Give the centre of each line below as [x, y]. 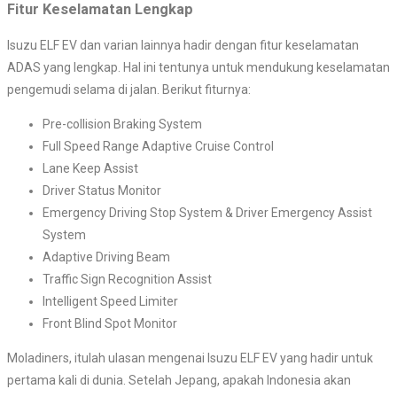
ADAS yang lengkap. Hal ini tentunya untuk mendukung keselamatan [198, 68]
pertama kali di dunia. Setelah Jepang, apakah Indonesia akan [179, 381]
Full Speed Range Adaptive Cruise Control [158, 147]
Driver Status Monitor [102, 191]
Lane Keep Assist [90, 169]
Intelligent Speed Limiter [110, 302]
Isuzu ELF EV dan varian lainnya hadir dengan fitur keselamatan [183, 46]
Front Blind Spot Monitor [110, 324]
